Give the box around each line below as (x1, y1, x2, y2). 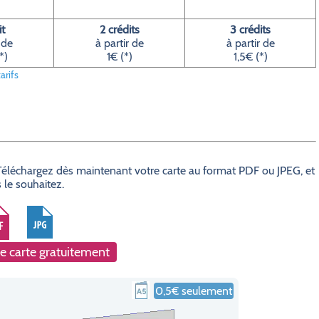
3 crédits (230, 23, 271, 36)
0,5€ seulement (155, 284, 232, 298)
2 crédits (99, 23, 140, 36)
